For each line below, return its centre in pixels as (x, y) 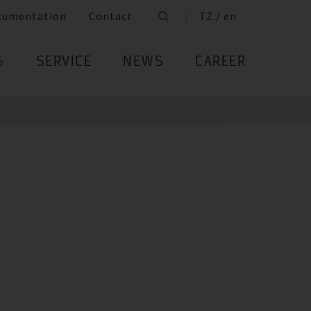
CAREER (220, 63)
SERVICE (64, 63)
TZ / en (218, 16)
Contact (111, 16)
